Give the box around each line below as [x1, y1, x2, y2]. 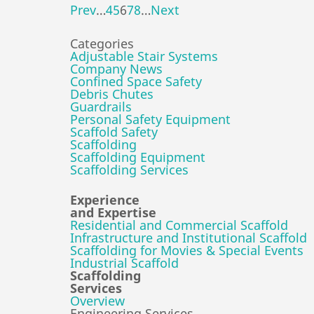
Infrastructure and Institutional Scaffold [70, 229, 307, 247]
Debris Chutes [70, 86, 153, 103]
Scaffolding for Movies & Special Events [70, 242, 303, 259]
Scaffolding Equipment [70, 149, 205, 166]
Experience [70, 191, 139, 209]
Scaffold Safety [70, 123, 158, 141]
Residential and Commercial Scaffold [70, 217, 288, 234]
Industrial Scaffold [70, 254, 179, 272]
